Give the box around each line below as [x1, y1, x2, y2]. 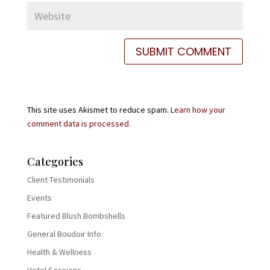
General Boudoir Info [27, 228, 101, 240]
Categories [27, 154, 83, 169]
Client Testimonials [27, 174, 95, 186]
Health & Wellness [27, 246, 92, 258]
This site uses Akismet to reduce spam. [27, 104, 171, 116]
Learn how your [170, 104, 225, 116]
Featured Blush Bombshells [27, 210, 125, 222]
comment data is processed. [27, 118, 131, 130]
